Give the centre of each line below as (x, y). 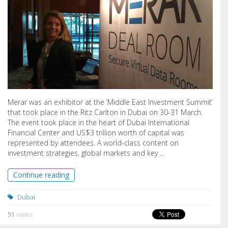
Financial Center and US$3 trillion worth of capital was (96, 133)
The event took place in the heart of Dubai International (98, 123)
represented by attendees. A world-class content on (93, 143)
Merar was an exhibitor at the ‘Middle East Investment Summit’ (110, 102)
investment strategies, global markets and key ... (86, 153)
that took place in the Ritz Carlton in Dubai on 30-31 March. (105, 112)
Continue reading (41, 175)
